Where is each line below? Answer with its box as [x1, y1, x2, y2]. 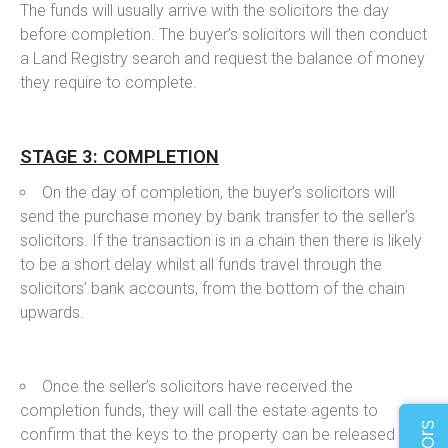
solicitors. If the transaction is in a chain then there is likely [20, 230, 422, 250]
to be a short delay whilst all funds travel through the [20, 254, 382, 274]
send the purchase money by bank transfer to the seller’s [20, 206, 415, 226]
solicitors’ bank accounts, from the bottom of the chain [20, 278, 405, 298]
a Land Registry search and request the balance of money [20, 48, 425, 68]
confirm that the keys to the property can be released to [20, 424, 414, 444]
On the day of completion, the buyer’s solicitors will [42, 182, 395, 202]
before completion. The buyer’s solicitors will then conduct [20, 24, 427, 44]
